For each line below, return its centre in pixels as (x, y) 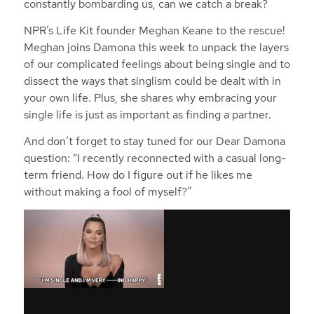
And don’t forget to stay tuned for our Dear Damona (154, 141)
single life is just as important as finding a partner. (147, 115)
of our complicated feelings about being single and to (157, 64)
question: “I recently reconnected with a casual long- (155, 158)
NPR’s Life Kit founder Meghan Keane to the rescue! (154, 31)
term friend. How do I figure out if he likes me (138, 175)
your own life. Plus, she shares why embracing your (150, 98)
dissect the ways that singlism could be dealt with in (152, 81)
